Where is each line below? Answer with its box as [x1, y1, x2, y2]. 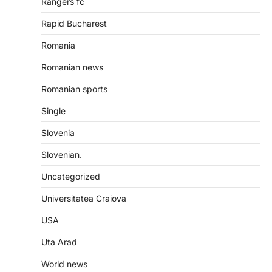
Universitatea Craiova [41, 193, 126, 204]
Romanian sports [41, 84, 107, 95]
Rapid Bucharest [41, 18, 107, 29]
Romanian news [41, 62, 103, 73]
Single [41, 106, 66, 117]
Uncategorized [41, 171, 100, 182]
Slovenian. [41, 149, 82, 160]
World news [41, 259, 87, 270]
